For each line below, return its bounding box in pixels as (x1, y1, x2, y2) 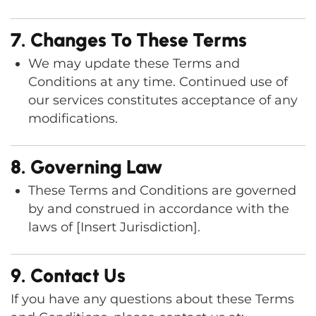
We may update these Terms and (28, 56, 240, 71)
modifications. (28, 111, 118, 126)
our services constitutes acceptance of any (28, 92, 298, 108)
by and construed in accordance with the (28, 201, 289, 217)
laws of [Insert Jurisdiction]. (28, 219, 200, 235)
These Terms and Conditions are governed (28, 183, 296, 198)
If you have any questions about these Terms (11, 291, 294, 307)
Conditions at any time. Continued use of (28, 74, 288, 90)
